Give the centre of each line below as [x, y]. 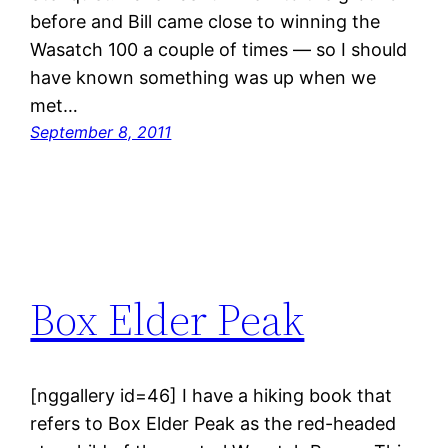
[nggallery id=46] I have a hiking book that [211, 396]
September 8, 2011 [101, 132]
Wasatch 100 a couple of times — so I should [219, 50]
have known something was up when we [203, 78]
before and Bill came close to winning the [205, 22]
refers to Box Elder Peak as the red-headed [213, 424]
